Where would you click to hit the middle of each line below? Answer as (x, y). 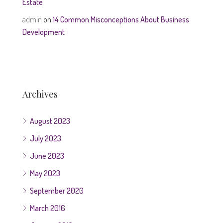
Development (44, 32)
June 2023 (47, 156)
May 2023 (45, 173)
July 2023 (46, 138)
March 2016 (48, 208)
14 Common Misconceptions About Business (121, 19)
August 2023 (50, 121)
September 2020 (57, 191)
